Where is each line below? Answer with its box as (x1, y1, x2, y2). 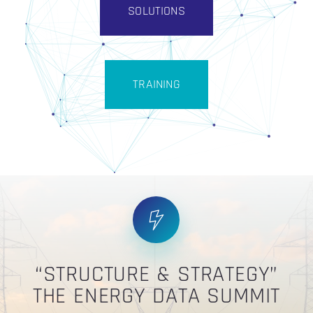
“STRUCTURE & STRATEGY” (34, 261, 279, 289)
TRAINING (133, 76, 180, 92)
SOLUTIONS (128, 3, 185, 19)
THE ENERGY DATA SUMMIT (32, 282, 281, 310)
